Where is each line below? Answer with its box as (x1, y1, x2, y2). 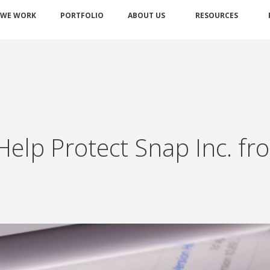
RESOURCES (195, 10, 238, 20)
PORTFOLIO (60, 10, 104, 20)
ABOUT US (128, 10, 165, 20)
